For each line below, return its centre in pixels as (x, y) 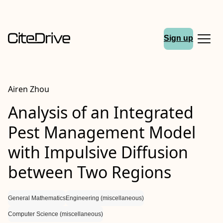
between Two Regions (90, 172)
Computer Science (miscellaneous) (56, 214)
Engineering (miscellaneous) (105, 198)
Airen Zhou (29, 89)
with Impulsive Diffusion (98, 152)
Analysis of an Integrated (101, 112)
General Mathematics (37, 198)
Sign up (178, 38)
